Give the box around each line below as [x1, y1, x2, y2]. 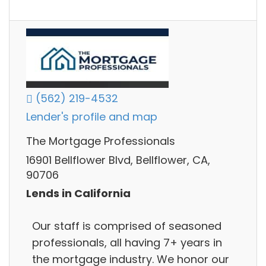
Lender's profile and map [26, 109, 157, 125]
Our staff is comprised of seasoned [32, 218, 221, 233]
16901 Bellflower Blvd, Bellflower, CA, [26, 152, 210, 167]
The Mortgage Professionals [26, 134, 175, 149]
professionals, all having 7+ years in [32, 235, 222, 250]
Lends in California [26, 186, 131, 201]
